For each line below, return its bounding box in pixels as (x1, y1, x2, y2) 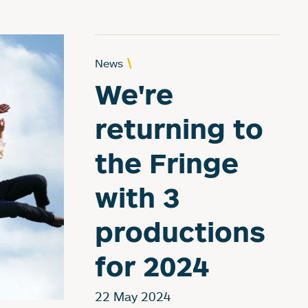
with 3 (95, 179, 180, 214)
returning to (95, 111, 264, 145)
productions (95, 214, 266, 248)
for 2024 (95, 248, 210, 283)
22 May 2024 (95, 289, 172, 304)
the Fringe (95, 145, 239, 179)
